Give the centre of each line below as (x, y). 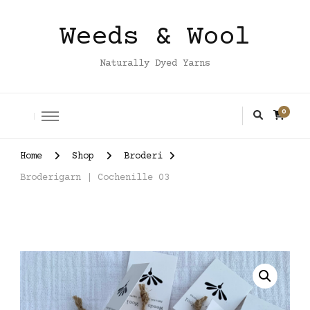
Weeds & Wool (155, 38)
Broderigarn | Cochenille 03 (95, 177)
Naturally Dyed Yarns (155, 64)
